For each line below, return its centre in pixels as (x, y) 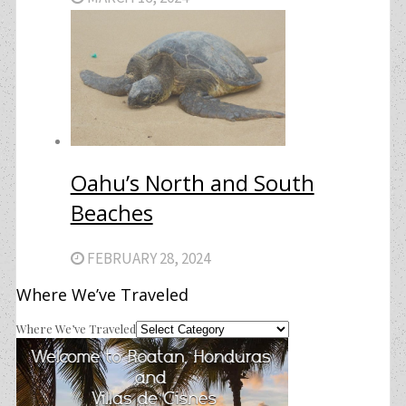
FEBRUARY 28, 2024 (147, 258)
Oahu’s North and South (192, 182)
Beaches (111, 212)
